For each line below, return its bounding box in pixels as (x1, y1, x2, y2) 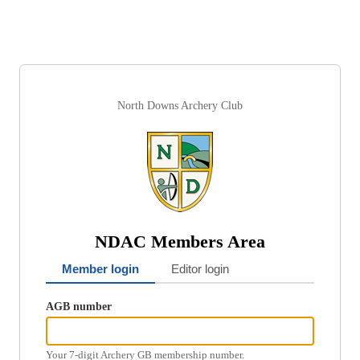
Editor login (171, 262, 229, 276)
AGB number (46, 300, 112, 313)
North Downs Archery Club (117, 99, 243, 112)
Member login (62, 262, 139, 276)
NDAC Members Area (95, 231, 265, 252)
